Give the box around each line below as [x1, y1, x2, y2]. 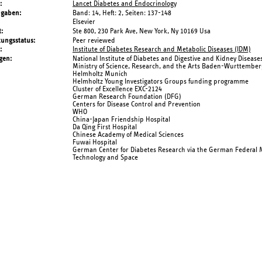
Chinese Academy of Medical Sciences [73, 130, 184, 139]
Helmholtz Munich [73, 70, 127, 78]
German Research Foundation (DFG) [73, 92, 181, 101]
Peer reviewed [73, 36, 115, 44]
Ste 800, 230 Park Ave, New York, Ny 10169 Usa [73, 27, 211, 36]
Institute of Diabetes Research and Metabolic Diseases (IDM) [73, 46, 251, 54]
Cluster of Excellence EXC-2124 [73, 85, 162, 93]
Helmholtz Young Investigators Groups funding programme [73, 77, 249, 85]
